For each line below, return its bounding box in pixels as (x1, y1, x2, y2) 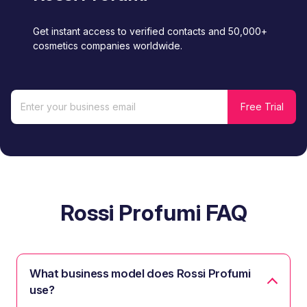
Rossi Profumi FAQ (60, 199, 247, 226)
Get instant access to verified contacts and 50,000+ (33, 25, 267, 38)
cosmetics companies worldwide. (33, 40, 182, 52)
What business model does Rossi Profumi (29, 266, 251, 280)
